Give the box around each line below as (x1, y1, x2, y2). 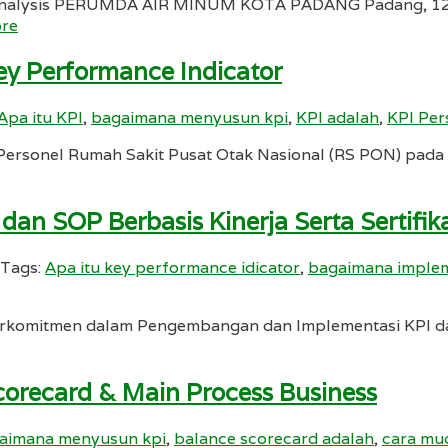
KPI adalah (296, 107, 379, 129)
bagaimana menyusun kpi (91, 107, 288, 129)
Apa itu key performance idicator (45, 256, 300, 278)
